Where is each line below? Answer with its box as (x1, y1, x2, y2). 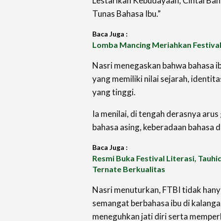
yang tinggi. (92, 86, 136, 97)
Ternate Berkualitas (92, 164, 165, 174)
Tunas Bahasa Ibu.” (92, 8, 161, 19)
